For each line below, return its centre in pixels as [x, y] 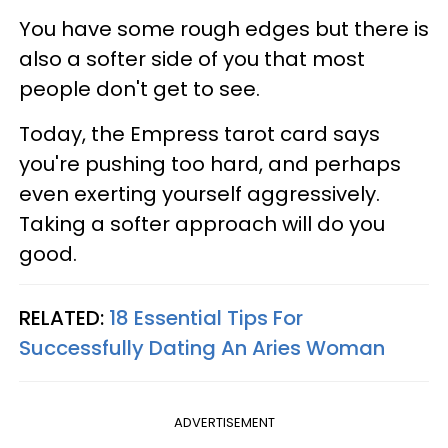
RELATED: [64, 317]
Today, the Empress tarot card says [199, 133]
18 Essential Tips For [206, 317]
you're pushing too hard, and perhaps [210, 163]
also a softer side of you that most [192, 58]
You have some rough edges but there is [224, 28]
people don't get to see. [139, 88]
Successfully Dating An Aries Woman [202, 347]
